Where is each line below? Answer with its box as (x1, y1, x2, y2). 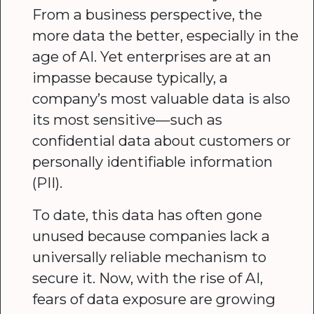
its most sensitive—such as (32, 111, 222, 129)
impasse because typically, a (32, 69, 228, 87)
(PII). (32, 174, 62, 192)
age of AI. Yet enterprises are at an (32, 48, 271, 66)
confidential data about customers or (32, 132, 291, 150)
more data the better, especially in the (32, 27, 299, 45)
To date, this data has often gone (32, 206, 262, 224)
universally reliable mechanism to (32, 248, 266, 266)
